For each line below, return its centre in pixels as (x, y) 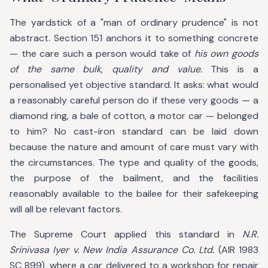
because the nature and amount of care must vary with (134, 147)
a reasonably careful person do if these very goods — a (134, 100)
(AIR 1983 (237, 250)
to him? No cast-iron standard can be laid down (134, 131)
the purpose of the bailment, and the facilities (134, 178)
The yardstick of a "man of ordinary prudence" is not (134, 22)
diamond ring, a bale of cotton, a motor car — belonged (134, 116)
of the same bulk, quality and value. (106, 69)
